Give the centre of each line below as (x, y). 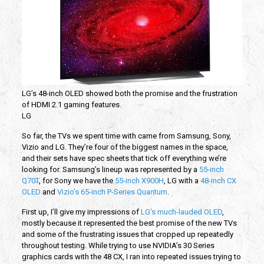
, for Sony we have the (77, 180)
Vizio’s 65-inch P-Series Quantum (112, 192)
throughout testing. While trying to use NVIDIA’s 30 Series (118, 245)
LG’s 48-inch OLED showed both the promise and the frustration (129, 93)
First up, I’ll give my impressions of (81, 212)
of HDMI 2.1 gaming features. (71, 104)
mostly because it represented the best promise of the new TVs (129, 223)
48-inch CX (218, 180)
